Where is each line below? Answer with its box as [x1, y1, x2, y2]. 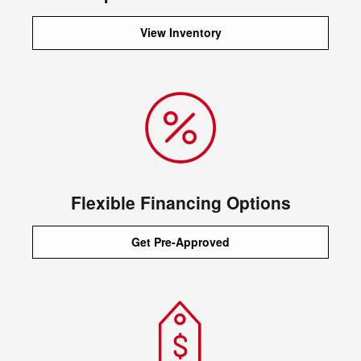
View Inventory [139, 24, 222, 41]
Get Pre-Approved [131, 233, 230, 250]
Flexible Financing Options [70, 189, 291, 214]
